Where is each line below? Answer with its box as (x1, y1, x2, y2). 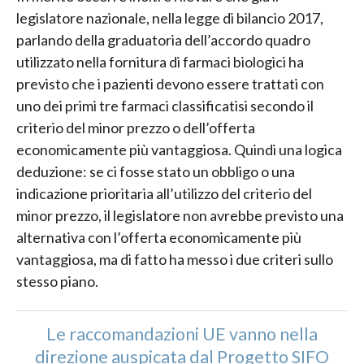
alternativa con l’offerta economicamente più (16, 228, 301, 247)
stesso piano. (16, 272, 98, 291)
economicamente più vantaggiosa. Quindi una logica (16, 141, 342, 159)
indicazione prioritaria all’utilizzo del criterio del (16, 184, 312, 203)
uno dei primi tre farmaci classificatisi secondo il (16, 97, 314, 115)
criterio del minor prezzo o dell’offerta (16, 119, 255, 137)
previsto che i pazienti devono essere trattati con (16, 75, 324, 93)
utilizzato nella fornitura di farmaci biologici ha (16, 53, 304, 71)
